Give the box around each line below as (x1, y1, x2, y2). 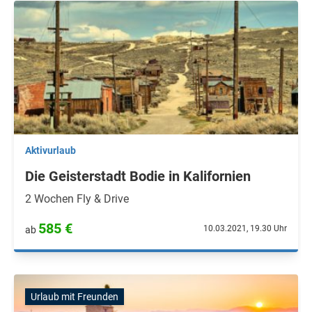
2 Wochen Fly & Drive (25, 192, 129, 205)
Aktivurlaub (25, 145, 76, 156)
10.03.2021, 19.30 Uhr (203, 224, 287, 233)
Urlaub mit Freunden (31, 291, 118, 302)
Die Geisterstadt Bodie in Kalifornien (25, 168, 251, 185)
